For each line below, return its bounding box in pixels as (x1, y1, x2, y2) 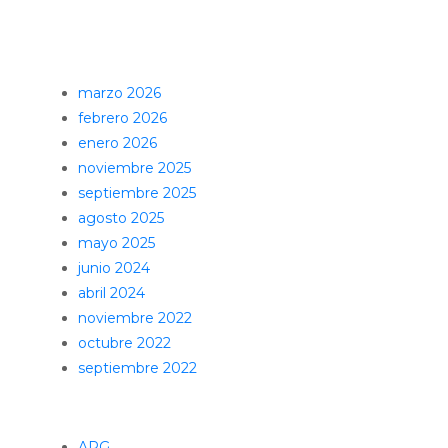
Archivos (38, 42, 141, 71)
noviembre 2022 (78, 309, 193, 327)
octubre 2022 (78, 334, 172, 352)
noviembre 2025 (78, 159, 192, 177)
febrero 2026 (78, 109, 168, 127)
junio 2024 (78, 259, 151, 277)
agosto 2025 (78, 209, 165, 227)
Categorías (38, 396, 166, 425)
